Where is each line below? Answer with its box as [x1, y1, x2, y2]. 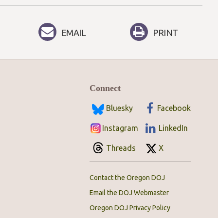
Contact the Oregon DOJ [90, 174, 165, 182]
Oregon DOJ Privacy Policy [90, 204, 170, 212]
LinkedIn [159, 124, 188, 132]
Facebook [157, 104, 191, 112]
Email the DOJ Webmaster [90, 189, 169, 197]
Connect [90, 83, 121, 93]
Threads [106, 144, 136, 152]
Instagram [102, 124, 138, 132]
